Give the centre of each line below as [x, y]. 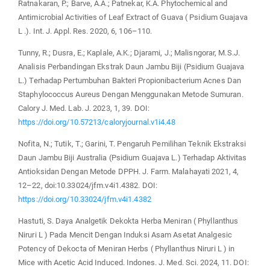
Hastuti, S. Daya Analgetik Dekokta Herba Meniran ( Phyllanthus [128, 221]
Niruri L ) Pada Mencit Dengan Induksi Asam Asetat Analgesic [125, 235]
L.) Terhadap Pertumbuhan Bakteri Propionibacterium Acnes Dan [130, 81]
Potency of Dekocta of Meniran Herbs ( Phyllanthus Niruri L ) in [127, 249]
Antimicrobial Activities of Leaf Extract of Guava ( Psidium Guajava [133, 17]
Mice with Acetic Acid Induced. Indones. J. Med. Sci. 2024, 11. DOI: [133, 263]
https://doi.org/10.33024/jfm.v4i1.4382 [85, 199]
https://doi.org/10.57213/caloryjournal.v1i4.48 [97, 122]
